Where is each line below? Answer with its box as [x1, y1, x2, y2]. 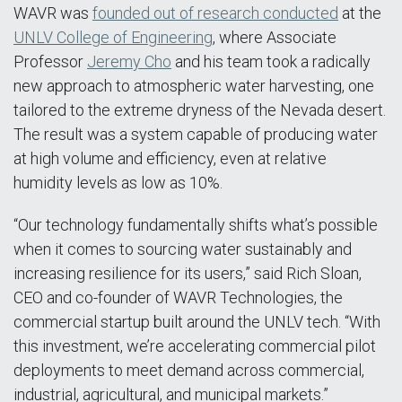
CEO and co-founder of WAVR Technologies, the [13, 288, 343, 307]
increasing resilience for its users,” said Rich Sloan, [13, 264, 362, 283]
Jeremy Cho [87, 52, 171, 71]
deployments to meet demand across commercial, [13, 361, 364, 380]
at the [338, 4, 381, 22]
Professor [13, 52, 87, 71]
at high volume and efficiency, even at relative [13, 149, 327, 168]
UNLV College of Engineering [13, 28, 213, 47]
